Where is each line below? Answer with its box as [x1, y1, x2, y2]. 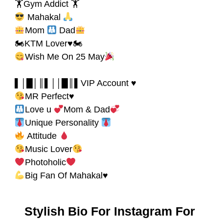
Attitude [24, 131, 59, 141]
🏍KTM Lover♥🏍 [15, 38, 83, 48]
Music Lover [24, 144, 72, 154]
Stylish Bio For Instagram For [24, 204, 195, 218]
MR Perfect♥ [24, 91, 74, 101]
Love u [24, 104, 54, 114]
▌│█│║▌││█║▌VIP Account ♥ [15, 78, 136, 88]
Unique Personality [24, 117, 101, 128]
